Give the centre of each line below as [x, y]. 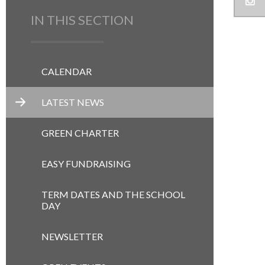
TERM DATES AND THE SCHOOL [113, 195]
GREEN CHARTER [80, 133]
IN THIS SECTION [82, 20]
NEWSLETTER [72, 237]
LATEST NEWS [73, 102]
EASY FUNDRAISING [86, 164]
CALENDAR [67, 72]
